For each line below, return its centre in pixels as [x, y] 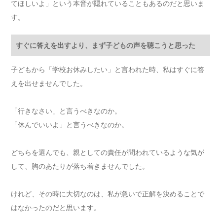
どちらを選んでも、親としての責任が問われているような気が [108, 152]
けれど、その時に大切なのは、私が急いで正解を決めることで [108, 194]
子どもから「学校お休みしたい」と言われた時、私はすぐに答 [108, 70]
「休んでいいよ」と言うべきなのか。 [70, 125]
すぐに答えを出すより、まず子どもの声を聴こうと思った [106, 45]
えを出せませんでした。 [49, 83]
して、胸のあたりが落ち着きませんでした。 [80, 166]
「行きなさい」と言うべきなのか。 [66, 111]
